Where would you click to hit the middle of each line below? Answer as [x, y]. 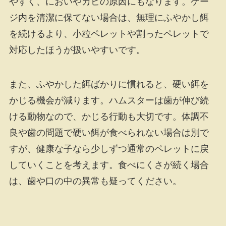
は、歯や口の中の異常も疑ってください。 [95, 181]
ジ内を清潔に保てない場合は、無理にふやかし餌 [109, 18]
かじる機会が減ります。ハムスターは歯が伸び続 [109, 100]
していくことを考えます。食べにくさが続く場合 [109, 165]
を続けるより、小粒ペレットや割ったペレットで [109, 34]
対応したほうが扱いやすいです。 [77, 50]
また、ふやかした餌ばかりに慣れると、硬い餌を [109, 84]
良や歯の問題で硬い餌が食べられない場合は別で [109, 132]
